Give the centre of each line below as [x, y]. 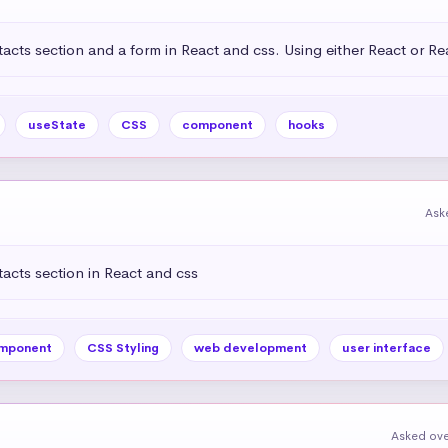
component [217, 124]
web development [250, 347]
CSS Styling [122, 347]
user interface [386, 347]
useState [56, 124]
